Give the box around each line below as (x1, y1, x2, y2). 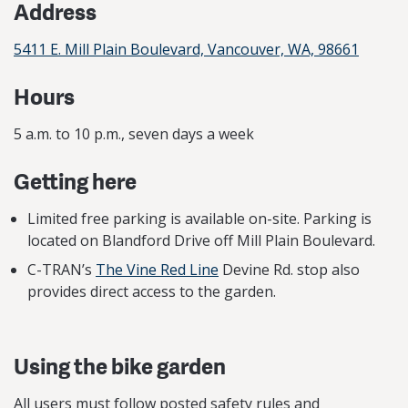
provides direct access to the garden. (27, 280, 276, 301)
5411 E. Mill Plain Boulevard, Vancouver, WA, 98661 (14, 38, 359, 59)
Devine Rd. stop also (219, 259, 360, 280)
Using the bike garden (14, 350, 226, 381)
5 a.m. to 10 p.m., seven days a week (14, 123, 254, 144)
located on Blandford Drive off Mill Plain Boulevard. (27, 229, 375, 250)
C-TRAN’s (27, 259, 96, 280)
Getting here (14, 165, 137, 196)
